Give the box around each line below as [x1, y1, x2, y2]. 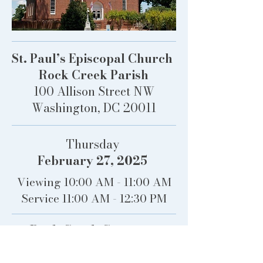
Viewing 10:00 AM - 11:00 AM [16, 174, 171, 191]
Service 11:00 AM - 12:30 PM [21, 190, 167, 207]
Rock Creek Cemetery [30, 221, 159, 239]
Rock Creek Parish [39, 66, 149, 84]
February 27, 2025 [37, 151, 147, 170]
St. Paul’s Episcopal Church [12, 49, 176, 68]
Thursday [65, 135, 119, 153]
